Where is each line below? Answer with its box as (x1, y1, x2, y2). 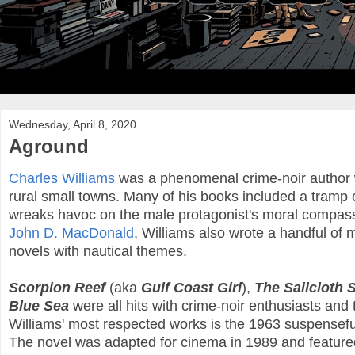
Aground (9, 135, 89, 157)
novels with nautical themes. (9, 243, 187, 260)
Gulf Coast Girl (141, 280, 242, 296)
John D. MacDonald (9, 225, 134, 242)
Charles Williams (9, 170, 115, 187)
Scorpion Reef (9, 280, 105, 296)
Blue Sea (9, 298, 69, 315)
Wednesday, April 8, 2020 (9, 117, 136, 131)
